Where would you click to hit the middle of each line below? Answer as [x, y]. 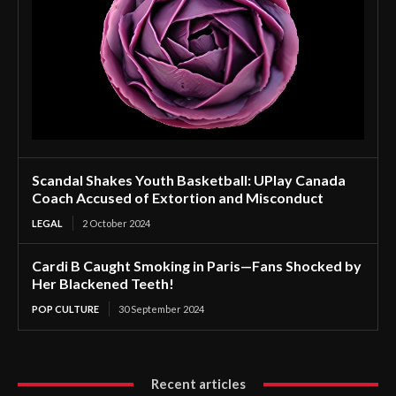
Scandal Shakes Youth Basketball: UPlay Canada [189, 180]
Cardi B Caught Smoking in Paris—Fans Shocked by [197, 266]
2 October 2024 [116, 224]
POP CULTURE [65, 309]
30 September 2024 [161, 309]
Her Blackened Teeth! [103, 284]
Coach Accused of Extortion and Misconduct [178, 198]
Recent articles [198, 384]
